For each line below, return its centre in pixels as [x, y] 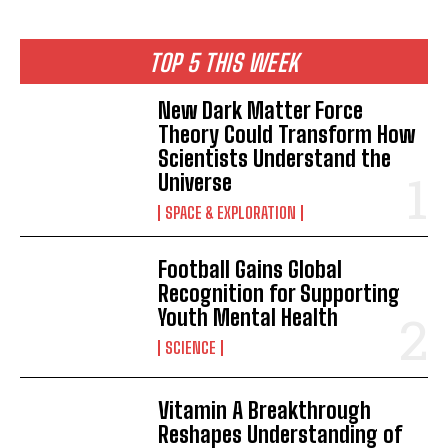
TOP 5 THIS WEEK [224, 62]
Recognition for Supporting [279, 294]
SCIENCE [191, 348]
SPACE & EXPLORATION [231, 212]
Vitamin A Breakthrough [265, 411]
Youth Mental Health [248, 318]
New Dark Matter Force [261, 110]
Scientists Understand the [275, 158]
